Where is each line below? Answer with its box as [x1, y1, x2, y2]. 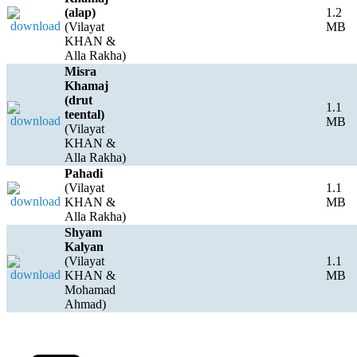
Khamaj [65, 79, 108, 93]
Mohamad [65, 283, 116, 297]
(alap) [65, 6, 96, 20]
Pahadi [65, 167, 103, 181]
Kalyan [65, 240, 104, 254]
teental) [65, 108, 104, 122]
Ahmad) [65, 297, 106, 312]
